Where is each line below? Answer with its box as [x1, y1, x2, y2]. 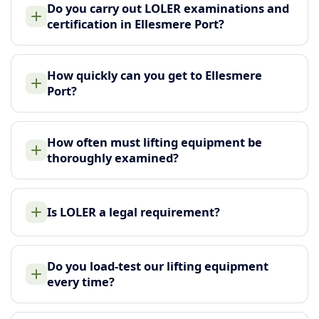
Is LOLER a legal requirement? [47, 203, 220, 220]
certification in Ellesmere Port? [47, 15, 224, 32]
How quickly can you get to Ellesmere [47, 66, 262, 83]
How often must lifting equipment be [47, 133, 262, 150]
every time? [47, 273, 115, 290]
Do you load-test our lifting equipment [47, 257, 268, 274]
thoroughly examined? [47, 149, 179, 166]
